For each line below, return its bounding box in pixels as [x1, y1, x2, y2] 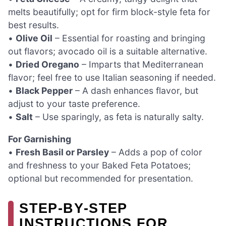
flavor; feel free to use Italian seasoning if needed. [8, 72, 216, 83]
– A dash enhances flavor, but [73, 85, 198, 96]
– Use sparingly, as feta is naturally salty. [33, 111, 204, 123]
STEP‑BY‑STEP [19, 200, 128, 216]
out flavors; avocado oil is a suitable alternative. [8, 46, 207, 57]
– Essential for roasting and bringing [52, 33, 205, 44]
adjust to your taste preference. [8, 98, 140, 109]
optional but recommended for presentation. [8, 173, 193, 184]
